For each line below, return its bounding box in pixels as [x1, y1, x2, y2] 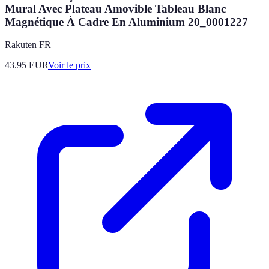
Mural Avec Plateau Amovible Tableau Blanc [5, 2, 226, 15]
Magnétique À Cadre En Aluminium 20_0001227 [5, 15, 248, 28]
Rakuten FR [5, 40, 51, 50]
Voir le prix [48, 60, 91, 71]
